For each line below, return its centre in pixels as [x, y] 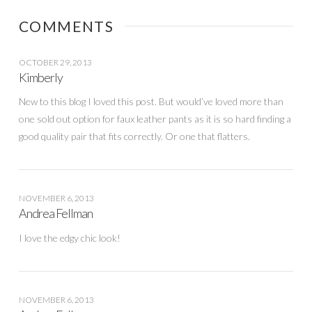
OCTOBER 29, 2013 [55, 62]
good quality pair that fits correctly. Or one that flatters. [134, 136]
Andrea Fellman [55, 213]
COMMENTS [66, 26]
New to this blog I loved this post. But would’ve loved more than [151, 102]
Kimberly [40, 77]
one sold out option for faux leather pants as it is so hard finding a [155, 119]
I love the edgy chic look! [69, 238]
